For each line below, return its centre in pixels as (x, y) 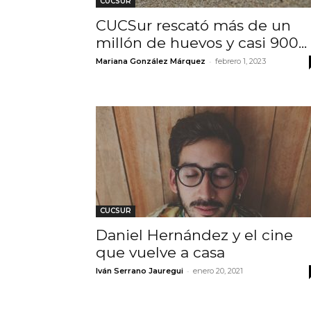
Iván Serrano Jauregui (140, 270)
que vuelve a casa (160, 252)
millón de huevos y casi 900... (201, 42)
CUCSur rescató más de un (193, 25)
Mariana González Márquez (151, 61)
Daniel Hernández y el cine (194, 235)
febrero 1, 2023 (241, 61)
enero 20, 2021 (218, 270)
